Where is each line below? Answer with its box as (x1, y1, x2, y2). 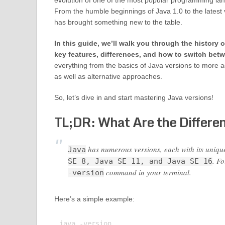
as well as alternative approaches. (54, 72, 162, 80)
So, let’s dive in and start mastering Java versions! (54, 93, 213, 101)
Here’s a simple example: (54, 195, 135, 203)
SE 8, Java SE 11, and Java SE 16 (67, 157, 212, 166)
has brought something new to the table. (54, 18, 182, 26)
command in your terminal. (103, 167, 191, 177)
